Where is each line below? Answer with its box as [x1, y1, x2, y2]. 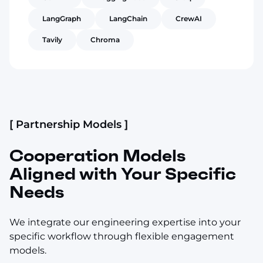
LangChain [109, 14, 147, 23]
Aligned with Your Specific [9, 163, 236, 184]
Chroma [90, 35, 120, 44]
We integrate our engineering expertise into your [9, 216, 241, 228]
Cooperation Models [9, 145, 186, 166]
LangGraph [42, 14, 81, 23]
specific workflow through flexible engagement [9, 230, 234, 242]
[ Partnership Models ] [9, 117, 128, 131]
